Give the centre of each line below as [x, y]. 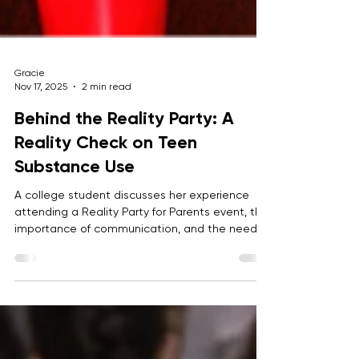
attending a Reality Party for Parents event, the [141, 244]
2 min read [107, 118]
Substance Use [75, 198]
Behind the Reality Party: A [124, 150]
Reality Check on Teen [106, 174]
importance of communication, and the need [136, 260]
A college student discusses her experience [132, 227]
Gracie [30, 105]
